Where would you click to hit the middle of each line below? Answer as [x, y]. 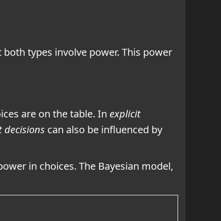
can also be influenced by [104, 129]
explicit [125, 113]
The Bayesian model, [125, 166]
